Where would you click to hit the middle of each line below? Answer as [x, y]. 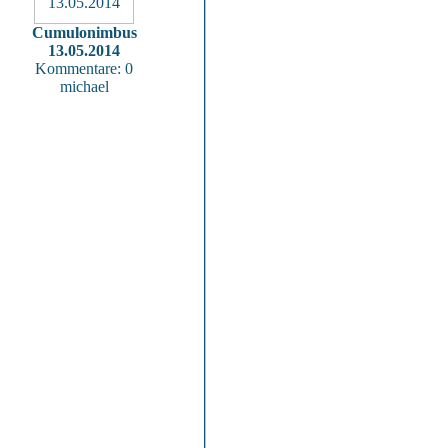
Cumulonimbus [84, 32]
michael [84, 86]
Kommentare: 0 [84, 68]
